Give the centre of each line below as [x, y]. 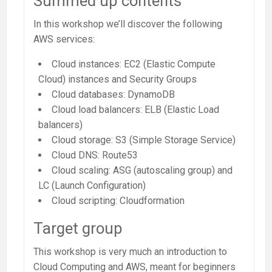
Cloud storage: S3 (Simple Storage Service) [144, 140]
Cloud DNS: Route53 [95, 155]
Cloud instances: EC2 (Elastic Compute [134, 64]
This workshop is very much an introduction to [130, 251]
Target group [78, 228]
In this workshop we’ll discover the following [128, 24]
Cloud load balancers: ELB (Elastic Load [135, 109]
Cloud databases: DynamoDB [113, 94]
